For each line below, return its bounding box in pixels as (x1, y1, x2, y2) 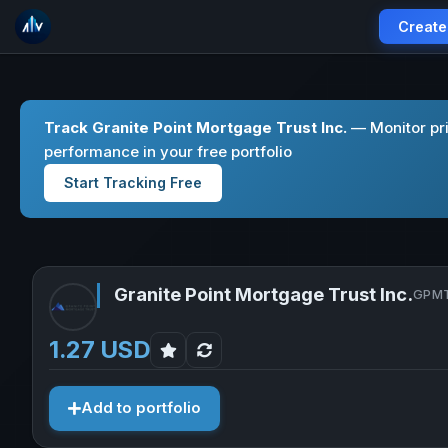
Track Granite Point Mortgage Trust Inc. (44, 118, 347, 137)
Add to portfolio (81, 399, 201, 417)
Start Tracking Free (64, 174, 202, 191)
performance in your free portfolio (44, 142, 292, 161)
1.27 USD (49, 335, 151, 364)
